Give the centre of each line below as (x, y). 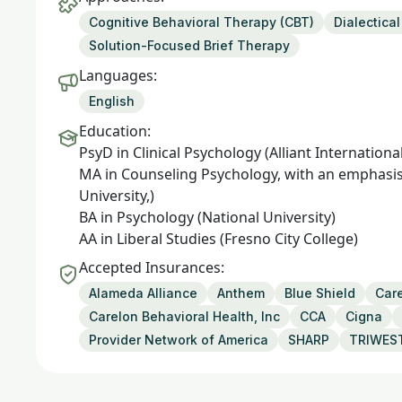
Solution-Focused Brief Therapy (189, 45)
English (112, 101)
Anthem (241, 293)
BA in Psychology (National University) (207, 217)
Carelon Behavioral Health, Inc (184, 316)
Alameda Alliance (143, 293)
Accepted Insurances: (152, 267)
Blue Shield (320, 293)
